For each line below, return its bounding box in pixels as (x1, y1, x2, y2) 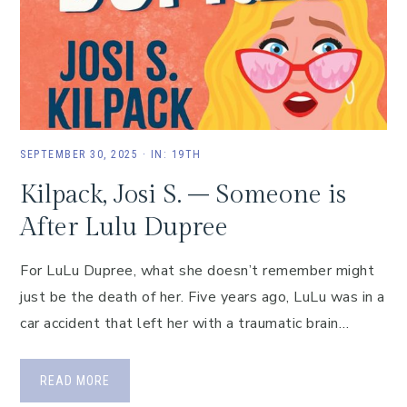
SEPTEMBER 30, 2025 (20, 148, 138, 161)
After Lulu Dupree (20, 213, 228, 243)
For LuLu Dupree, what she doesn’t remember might (20, 261, 374, 281)
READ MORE (40, 373, 110, 388)
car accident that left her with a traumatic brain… (20, 313, 349, 333)
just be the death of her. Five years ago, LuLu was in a (20, 287, 385, 307)
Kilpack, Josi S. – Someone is (20, 180, 346, 210)
